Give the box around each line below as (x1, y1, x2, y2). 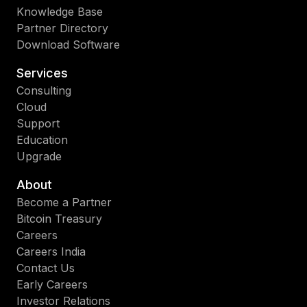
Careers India (16, 244, 86, 258)
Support (16, 116, 60, 130)
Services (16, 65, 68, 80)
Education (16, 132, 68, 147)
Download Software (16, 37, 120, 51)
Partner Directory (16, 21, 108, 35)
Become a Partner (16, 195, 112, 209)
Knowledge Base (16, 4, 103, 19)
